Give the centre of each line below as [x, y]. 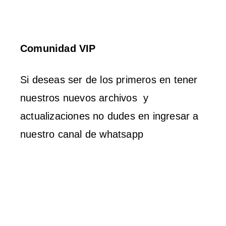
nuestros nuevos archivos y [84, 98]
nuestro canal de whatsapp [82, 134]
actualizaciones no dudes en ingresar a [109, 116]
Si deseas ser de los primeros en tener [109, 80]
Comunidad [50, 49]
